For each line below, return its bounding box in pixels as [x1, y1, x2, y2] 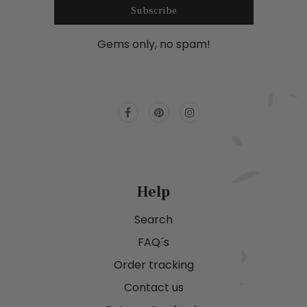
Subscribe [130, 5, 177, 18]
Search [134, 212, 173, 228]
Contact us [123, 280, 184, 296]
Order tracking [113, 257, 194, 273]
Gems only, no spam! [97, 36, 210, 53]
